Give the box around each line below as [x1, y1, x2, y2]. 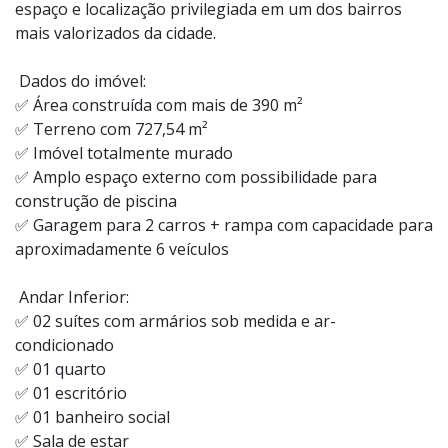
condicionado [15, 333, 114, 356]
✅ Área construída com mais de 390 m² [15, 93, 303, 116]
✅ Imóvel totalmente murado [15, 141, 233, 164]
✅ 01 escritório [15, 381, 127, 404]
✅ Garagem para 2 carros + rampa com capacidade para [15, 213, 433, 236]
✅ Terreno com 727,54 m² [15, 117, 208, 140]
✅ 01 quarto [15, 357, 106, 380]
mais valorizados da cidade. [15, 21, 216, 44]
